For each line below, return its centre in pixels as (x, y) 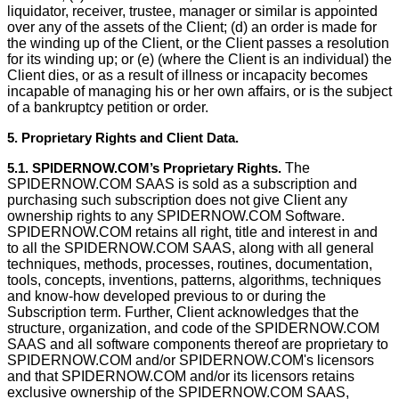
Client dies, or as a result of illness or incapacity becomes (187, 75)
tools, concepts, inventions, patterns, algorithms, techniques (194, 280)
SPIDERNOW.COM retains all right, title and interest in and (192, 232)
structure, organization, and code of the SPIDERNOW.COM (193, 328)
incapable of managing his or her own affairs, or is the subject (199, 91)
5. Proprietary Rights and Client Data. (123, 138)
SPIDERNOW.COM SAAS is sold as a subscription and (182, 184)
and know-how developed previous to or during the (167, 296)
